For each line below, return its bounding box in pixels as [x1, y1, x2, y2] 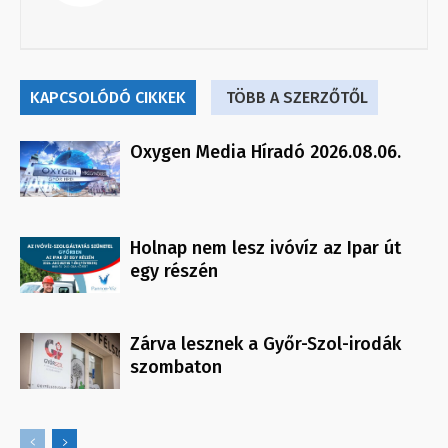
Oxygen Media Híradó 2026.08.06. [130, 141, 401, 164]
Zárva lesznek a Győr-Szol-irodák [130, 333, 401, 356]
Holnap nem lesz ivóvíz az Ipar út [130, 237, 401, 260]
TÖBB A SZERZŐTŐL [226, 88, 368, 108]
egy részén [130, 260, 218, 283]
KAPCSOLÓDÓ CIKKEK [30, 88, 186, 108]
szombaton [130, 356, 222, 379]
